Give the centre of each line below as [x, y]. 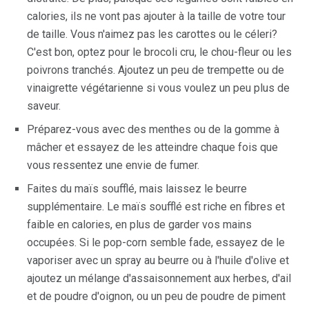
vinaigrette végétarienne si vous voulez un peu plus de [158, 88]
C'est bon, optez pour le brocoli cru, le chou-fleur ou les [159, 52]
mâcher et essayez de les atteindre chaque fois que [152, 147]
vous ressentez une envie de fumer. [113, 165]
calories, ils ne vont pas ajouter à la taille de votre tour [156, 16]
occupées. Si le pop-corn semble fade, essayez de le [156, 242]
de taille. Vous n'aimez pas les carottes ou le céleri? [152, 34]
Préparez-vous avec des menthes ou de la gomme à [153, 129]
